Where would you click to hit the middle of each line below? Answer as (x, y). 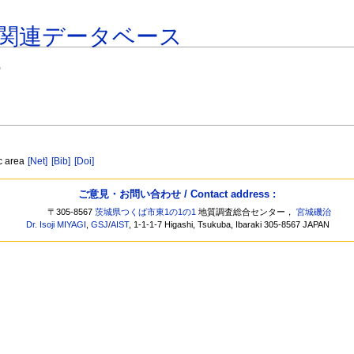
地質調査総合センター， (247, 212)
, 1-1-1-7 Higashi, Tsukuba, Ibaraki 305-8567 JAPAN (230, 225)
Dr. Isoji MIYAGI (56, 225)
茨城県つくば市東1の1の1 (146, 212)
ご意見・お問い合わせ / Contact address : (177, 194)
